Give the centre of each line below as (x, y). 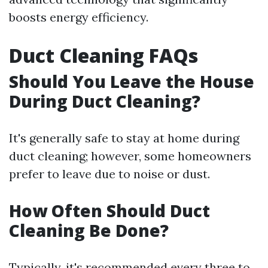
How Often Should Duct (109, 211)
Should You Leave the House (132, 81)
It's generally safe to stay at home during (124, 138)
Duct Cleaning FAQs (103, 55)
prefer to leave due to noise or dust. (109, 174)
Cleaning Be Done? (89, 230)
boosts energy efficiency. (79, 17)
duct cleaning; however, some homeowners (130, 156)
